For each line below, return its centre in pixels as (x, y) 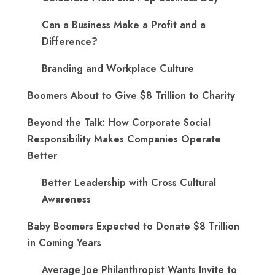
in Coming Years (64, 243)
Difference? (70, 41)
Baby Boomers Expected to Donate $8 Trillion (134, 226)
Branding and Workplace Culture (118, 68)
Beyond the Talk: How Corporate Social (119, 122)
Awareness (66, 199)
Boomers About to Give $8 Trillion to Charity (131, 95)
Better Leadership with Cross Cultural (129, 183)
